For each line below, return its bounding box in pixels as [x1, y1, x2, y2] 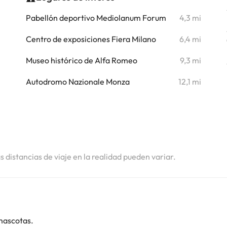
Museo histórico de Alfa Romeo [25, 55, 137, 65]
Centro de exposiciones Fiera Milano [25, 34, 156, 44]
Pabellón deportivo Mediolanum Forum [25, 13, 166, 23]
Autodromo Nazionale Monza [25, 77, 130, 87]
